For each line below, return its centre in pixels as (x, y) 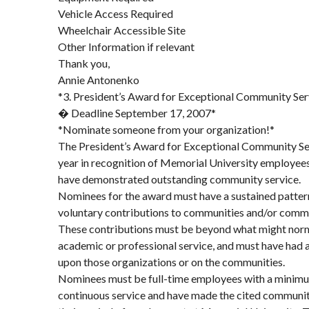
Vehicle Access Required (116, 13)
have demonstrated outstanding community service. (179, 179)
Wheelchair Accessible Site (122, 30)
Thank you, (84, 63)
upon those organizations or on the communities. (171, 262)
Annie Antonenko (99, 80)
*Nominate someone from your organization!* (166, 129)
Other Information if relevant (126, 47)
